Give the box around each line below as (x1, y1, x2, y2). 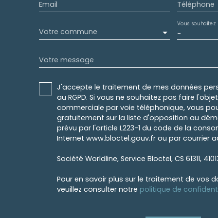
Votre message (39, 54, 94, 65)
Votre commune (39, 27, 97, 37)
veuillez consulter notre (57, 184, 140, 194)
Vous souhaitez (177, 20, 215, 27)
